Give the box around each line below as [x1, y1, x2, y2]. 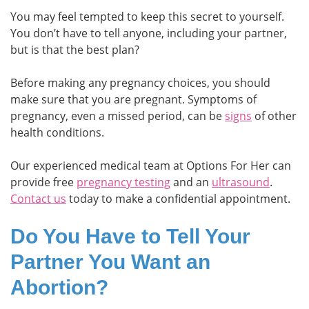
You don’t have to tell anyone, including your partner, [10, 26, 287, 41]
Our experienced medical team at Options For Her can [10, 158, 291, 174]
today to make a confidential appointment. [66, 191, 293, 207]
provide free [10, 175, 77, 190]
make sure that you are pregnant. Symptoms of [10, 92, 257, 108]
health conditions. [10, 125, 107, 141]
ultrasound [212, 175, 270, 190]
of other [252, 108, 297, 124]
